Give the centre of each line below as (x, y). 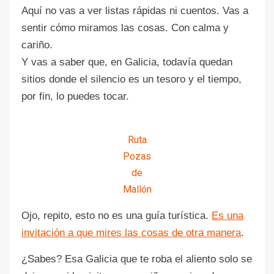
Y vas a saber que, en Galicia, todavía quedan (127, 62)
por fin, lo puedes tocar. (75, 96)
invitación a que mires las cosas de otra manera (131, 232)
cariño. (37, 45)
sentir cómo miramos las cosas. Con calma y (125, 28)
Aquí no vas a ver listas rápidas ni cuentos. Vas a (135, 10)
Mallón (137, 189)
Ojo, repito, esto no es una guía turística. (117, 215)
